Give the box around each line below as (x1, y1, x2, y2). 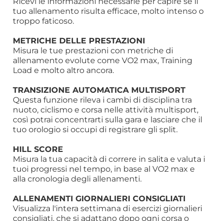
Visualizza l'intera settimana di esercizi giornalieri (13, 203, 203, 214)
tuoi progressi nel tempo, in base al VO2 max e (13, 164, 195, 174)
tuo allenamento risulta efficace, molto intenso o (13, 6, 204, 16)
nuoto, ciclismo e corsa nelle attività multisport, (13, 105, 199, 115)
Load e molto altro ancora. (13, 65, 114, 75)
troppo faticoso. (13, 16, 74, 26)
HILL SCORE (13, 144, 64, 154)
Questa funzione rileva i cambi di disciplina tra (13, 95, 192, 105)
